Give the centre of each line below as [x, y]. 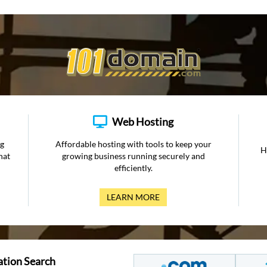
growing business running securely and [133, 156]
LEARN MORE [133, 197]
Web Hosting [143, 122]
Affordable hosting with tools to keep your [133, 144]
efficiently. [133, 168]
